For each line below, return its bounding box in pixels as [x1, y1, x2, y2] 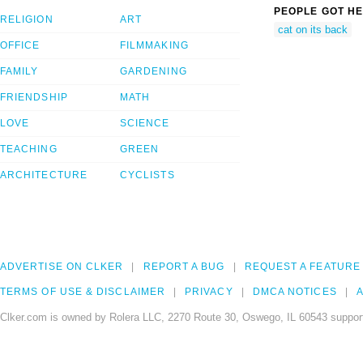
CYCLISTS [120, 169, 175, 181]
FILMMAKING [120, 39, 189, 51]
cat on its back [278, 23, 348, 36]
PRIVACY [185, 285, 233, 297]
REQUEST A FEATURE [244, 260, 361, 272]
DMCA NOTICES [252, 285, 337, 297]
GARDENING [120, 65, 187, 77]
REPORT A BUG [143, 260, 225, 272]
